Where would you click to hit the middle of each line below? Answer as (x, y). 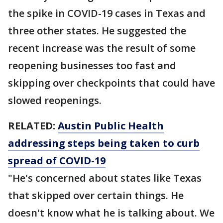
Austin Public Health (111, 126)
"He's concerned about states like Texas (105, 178)
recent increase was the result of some (102, 48)
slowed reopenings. (55, 100)
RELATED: (33, 126)
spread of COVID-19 (57, 161)
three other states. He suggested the (97, 31)
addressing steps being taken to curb (104, 143)
